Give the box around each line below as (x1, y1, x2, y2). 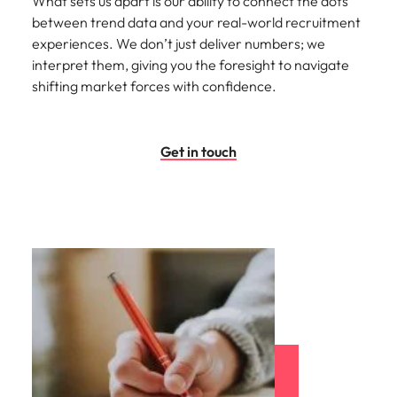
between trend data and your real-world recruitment (32, 13, 361, 31)
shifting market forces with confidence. (32, 77, 276, 95)
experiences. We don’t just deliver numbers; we (32, 35, 325, 52)
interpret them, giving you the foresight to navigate (32, 56, 349, 74)
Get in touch (160, 143, 237, 160)
